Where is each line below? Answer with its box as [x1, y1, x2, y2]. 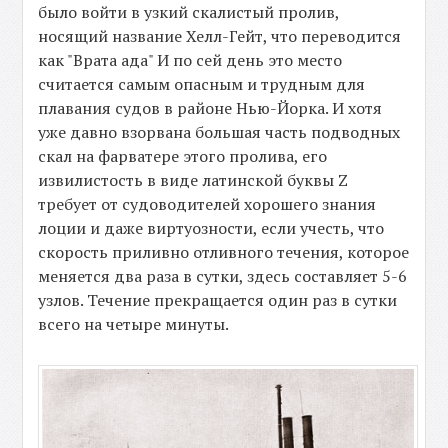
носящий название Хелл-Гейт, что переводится [38, 24, 402, 47]
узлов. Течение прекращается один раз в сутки [38, 288, 398, 311]
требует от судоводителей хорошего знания [38, 192, 377, 215]
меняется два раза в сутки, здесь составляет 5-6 [38, 264, 408, 287]
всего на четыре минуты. [38, 312, 230, 335]
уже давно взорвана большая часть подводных [38, 120, 401, 143]
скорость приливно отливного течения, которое [38, 240, 410, 263]
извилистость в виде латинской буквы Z [38, 168, 349, 191]
